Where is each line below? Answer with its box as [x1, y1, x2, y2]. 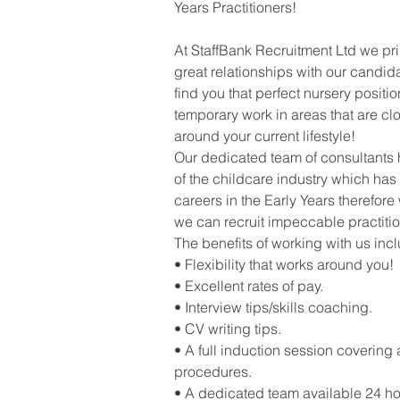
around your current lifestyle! [174, 127, 355, 145]
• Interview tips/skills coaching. [174, 298, 372, 316]
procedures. [174, 362, 252, 380]
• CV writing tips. [174, 320, 281, 337]
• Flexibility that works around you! [174, 255, 394, 273]
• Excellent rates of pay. [174, 277, 323, 295]
